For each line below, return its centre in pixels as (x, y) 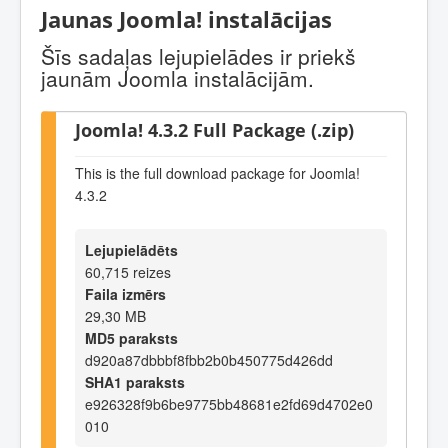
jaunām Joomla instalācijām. (177, 77)
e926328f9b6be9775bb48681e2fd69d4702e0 (229, 403)
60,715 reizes (128, 271)
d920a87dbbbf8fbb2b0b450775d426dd (209, 359)
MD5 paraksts (131, 337)
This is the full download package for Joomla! (217, 173)
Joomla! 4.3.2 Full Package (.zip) (214, 129)
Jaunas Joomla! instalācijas (186, 20)
